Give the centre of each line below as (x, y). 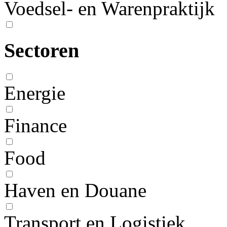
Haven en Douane (75, 191)
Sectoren (42, 51)
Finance (35, 126)
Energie (35, 93)
